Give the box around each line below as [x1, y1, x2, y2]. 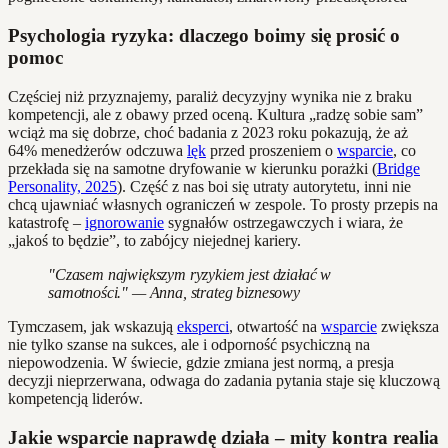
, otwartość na [229, 317, 321, 335]
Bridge [377, 159, 420, 177]
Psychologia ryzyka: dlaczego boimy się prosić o [8, 25, 400, 47]
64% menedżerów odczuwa [8, 141, 187, 159]
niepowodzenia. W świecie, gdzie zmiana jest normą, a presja [8, 353, 394, 371]
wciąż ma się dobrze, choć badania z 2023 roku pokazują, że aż [8, 123, 408, 141]
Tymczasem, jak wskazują [8, 317, 177, 335]
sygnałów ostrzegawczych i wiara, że [164, 213, 403, 231]
